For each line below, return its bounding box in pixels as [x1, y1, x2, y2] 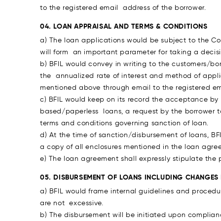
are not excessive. [40, 199, 104, 207]
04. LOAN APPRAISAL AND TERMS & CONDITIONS [40, 22, 208, 31]
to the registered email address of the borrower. [40, 3, 206, 12]
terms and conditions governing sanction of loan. [40, 119, 209, 127]
